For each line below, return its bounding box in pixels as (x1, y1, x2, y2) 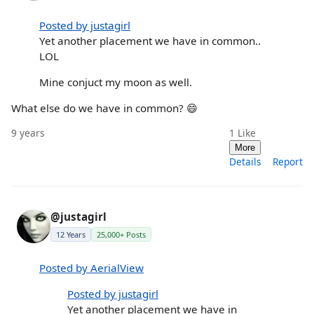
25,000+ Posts (97, 229, 146, 240)
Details (229, 155, 261, 169)
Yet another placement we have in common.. (39, 33, 261, 48)
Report (273, 155, 303, 169)
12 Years (56, 229, 86, 240)
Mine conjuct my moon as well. (39, 74, 192, 89)
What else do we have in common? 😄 (11, 101, 198, 116)
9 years (11, 126, 45, 140)
